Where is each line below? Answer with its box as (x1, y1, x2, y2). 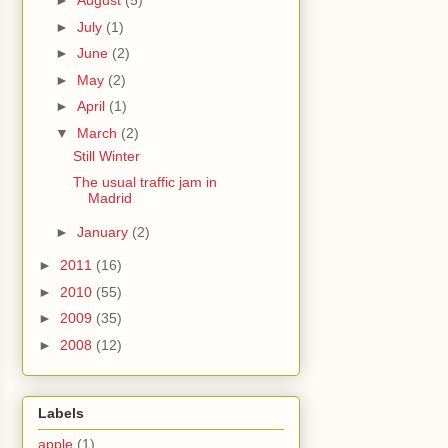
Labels (38, 404, 84, 421)
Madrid (87, 190, 132, 207)
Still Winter (72, 147, 140, 164)
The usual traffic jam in (72, 174, 217, 191)
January (76, 223, 132, 240)
